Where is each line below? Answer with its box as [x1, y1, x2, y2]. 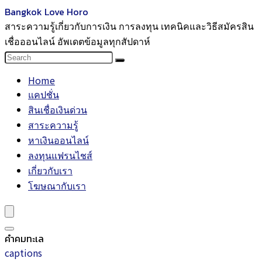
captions [5, 246, 42, 260]
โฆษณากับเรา [28, 178, 86, 192]
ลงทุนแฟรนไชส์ [28, 148, 92, 162]
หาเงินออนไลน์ [28, 133, 89, 147]
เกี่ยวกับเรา [28, 163, 73, 177]
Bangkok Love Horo [5, 5, 88, 19]
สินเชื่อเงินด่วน [28, 102, 87, 116]
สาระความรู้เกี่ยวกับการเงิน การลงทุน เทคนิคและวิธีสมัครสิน [5, 19, 254, 33]
